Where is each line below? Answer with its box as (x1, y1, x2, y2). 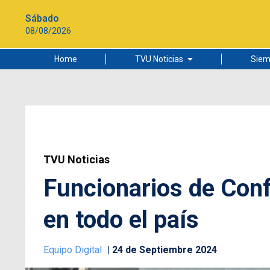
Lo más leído (115, 82, 162, 92)
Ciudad (115, 102, 141, 111)
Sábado (25, 12, 59, 24)
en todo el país (43, 206, 199, 234)
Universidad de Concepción (115, 142, 217, 151)
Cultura (115, 122, 142, 131)
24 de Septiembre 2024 (112, 244, 217, 256)
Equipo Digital (43, 244, 104, 256)
